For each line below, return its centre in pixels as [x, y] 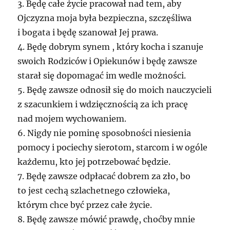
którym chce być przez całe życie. [85, 205]
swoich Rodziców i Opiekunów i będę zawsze [108, 61]
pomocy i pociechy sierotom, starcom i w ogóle [113, 147]
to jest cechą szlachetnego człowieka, [94, 190]
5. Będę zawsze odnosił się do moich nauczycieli [115, 90]
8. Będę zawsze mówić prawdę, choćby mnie [107, 219]
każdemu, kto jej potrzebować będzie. [94, 161]
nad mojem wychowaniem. [72, 118]
